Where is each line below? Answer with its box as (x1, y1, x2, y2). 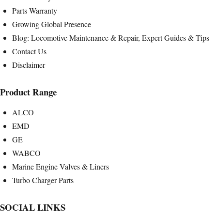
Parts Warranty (12, 5, 57, 15)
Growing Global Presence (12, 18, 91, 29)
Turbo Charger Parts (12, 174, 74, 185)
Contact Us (12, 46, 46, 56)
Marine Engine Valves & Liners (12, 161, 109, 171)
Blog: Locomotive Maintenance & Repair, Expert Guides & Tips (12, 32, 209, 43)
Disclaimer (12, 59, 45, 70)
